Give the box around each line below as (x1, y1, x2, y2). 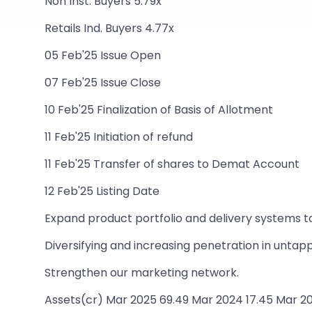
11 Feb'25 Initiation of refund (45, 129, 193, 145)
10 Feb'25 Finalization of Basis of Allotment (45, 102, 273, 118)
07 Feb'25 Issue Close (45, 75, 161, 91)
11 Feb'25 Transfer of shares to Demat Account (45, 156, 299, 172)
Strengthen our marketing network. (45, 265, 239, 281)
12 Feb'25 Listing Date (45, 183, 159, 199)
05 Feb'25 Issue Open (45, 47, 161, 63)
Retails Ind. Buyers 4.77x (45, 20, 174, 36)
